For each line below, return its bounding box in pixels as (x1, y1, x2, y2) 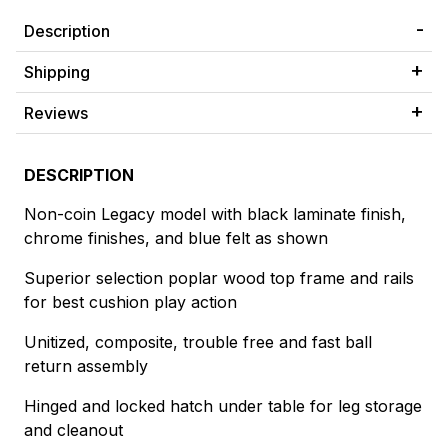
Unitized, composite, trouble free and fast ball (24, 331, 372, 352)
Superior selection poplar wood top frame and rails (24, 267, 414, 288)
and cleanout (24, 419, 123, 440)
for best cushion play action (24, 291, 237, 312)
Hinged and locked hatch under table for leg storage (24, 395, 422, 416)
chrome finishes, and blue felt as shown (24, 227, 328, 248)
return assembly (24, 355, 148, 376)
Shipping (24, 62, 90, 83)
